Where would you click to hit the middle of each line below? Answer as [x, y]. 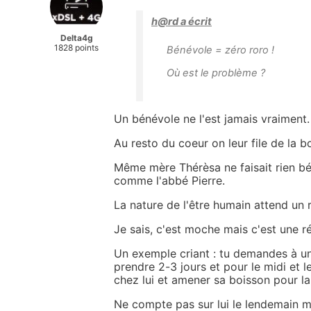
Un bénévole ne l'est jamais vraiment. [212, 118]
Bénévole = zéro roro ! [220, 50]
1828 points [76, 47]
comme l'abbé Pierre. [169, 180]
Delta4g [76, 37]
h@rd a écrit [182, 21]
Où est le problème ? [216, 73]
